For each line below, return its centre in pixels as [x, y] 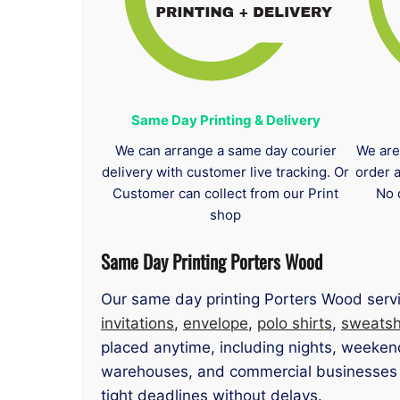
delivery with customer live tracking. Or [226, 172]
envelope [216, 324]
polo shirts [295, 324]
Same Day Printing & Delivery [225, 121]
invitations [137, 324]
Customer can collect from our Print [226, 194]
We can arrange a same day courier [225, 151]
